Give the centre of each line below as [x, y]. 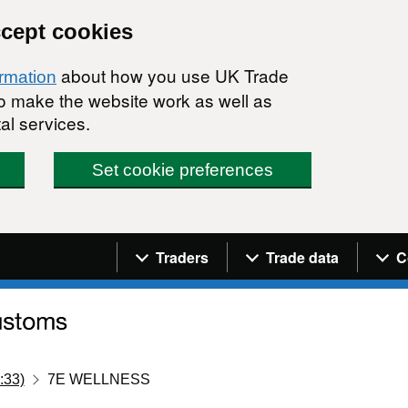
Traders [182, 257]
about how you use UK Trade [173, 75]
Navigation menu [196, 246]
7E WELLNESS [99, 379]
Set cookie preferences [183, 170]
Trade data [302, 257]
